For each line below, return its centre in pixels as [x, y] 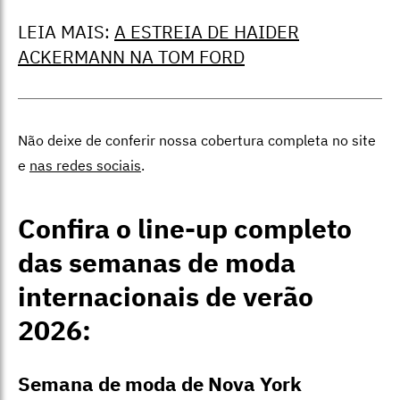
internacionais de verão [166, 296]
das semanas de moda [157, 262]
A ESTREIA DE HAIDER [207, 32]
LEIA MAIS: [66, 32]
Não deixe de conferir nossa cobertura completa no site [197, 141]
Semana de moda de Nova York [160, 384]
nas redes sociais [85, 166]
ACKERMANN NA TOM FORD [131, 57]
